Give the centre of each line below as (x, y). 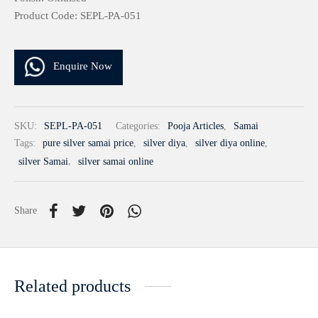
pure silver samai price (88, 143)
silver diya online (230, 143)
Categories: (139, 126)
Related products (72, 286)
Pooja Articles (196, 126)
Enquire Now (83, 66)
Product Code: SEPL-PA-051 (78, 15)
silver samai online (116, 161)
